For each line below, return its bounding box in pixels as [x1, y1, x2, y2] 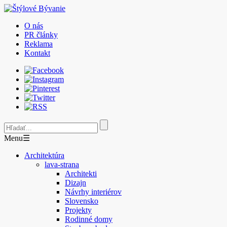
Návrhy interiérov [65, 187, 122, 196]
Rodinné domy [65, 215, 112, 223]
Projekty [65, 206, 92, 214]
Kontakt [24, 49, 50, 57]
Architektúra [24, 151, 64, 160]
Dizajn [65, 178, 86, 187]
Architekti [65, 169, 97, 178]
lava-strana [45, 160, 79, 169]
